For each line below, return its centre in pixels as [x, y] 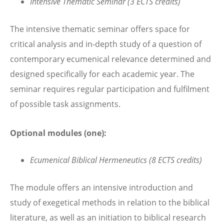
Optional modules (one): [58, 133]
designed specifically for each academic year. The [102, 74]
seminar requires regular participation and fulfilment [110, 89]
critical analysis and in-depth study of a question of [106, 44]
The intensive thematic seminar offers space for [100, 29]
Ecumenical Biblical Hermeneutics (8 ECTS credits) [116, 160]
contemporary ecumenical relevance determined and [110, 59]
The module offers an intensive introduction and [101, 187]
